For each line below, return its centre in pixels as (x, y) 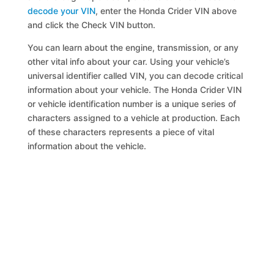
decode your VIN (62, 11)
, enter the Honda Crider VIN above (166, 11)
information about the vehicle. (87, 146)
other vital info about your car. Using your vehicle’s (129, 61)
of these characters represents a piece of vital (121, 132)
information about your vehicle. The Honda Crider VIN (135, 90)
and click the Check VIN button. (92, 25)
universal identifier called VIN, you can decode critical (135, 76)
